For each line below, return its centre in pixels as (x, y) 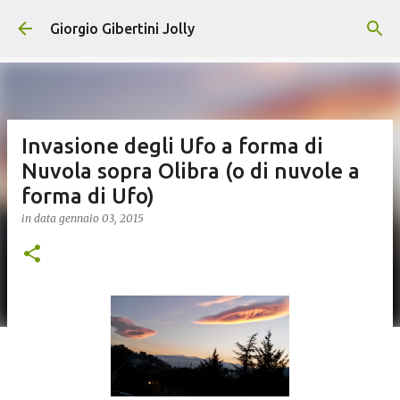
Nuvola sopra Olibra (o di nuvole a (191, 171)
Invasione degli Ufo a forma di (172, 146)
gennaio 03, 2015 (101, 218)
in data (40, 218)
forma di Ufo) (88, 196)
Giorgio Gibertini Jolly (122, 29)
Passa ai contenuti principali (200, 22)
